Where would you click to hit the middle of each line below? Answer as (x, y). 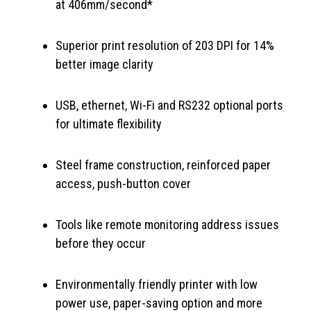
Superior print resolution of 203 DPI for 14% (165, 45)
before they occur (101, 243)
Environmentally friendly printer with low (157, 284)
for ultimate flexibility (109, 124)
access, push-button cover (123, 183)
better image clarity (104, 64)
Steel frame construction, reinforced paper (163, 165)
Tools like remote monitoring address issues (167, 224)
